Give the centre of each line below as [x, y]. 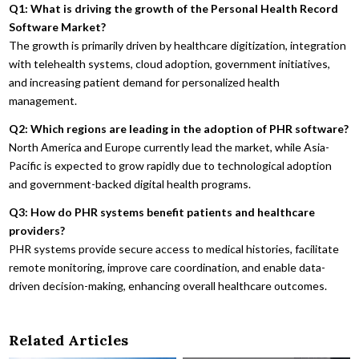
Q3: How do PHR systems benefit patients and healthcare [162, 212]
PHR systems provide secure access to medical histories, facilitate [174, 248]
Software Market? [58, 26]
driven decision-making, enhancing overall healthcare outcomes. [168, 285]
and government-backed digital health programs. [130, 184]
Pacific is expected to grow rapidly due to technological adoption [171, 165]
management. [43, 100]
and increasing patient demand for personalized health [145, 82]
